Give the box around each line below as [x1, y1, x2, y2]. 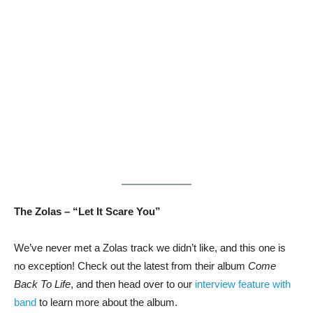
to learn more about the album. [36, 296, 177, 308]
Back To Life [14, 277, 71, 290]
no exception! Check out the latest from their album [14, 259, 248, 272]
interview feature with [192, 277, 291, 290]
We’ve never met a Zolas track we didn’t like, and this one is [14, 241, 286, 254]
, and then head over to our [71, 277, 192, 290]
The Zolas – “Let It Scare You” [14, 205, 161, 217]
